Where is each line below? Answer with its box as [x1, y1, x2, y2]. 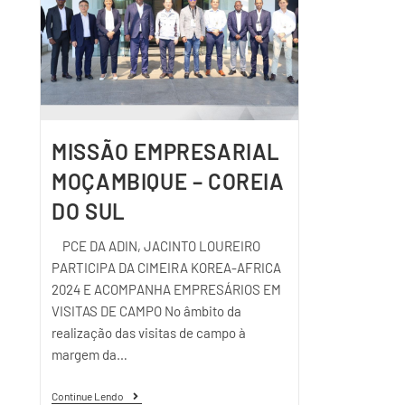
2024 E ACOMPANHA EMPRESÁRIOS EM [52, 280, 282, 297]
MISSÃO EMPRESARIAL [52, 137, 280, 165]
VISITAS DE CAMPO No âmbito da [52, 302, 242, 319]
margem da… [52, 345, 128, 363]
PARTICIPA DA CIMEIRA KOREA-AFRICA [52, 259, 282, 276]
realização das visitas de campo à [52, 324, 247, 341]
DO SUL [52, 197, 126, 224]
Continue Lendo [52, 389, 125, 402]
